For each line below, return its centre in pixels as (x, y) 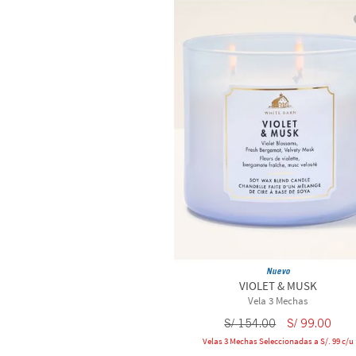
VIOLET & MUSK (278, 285)
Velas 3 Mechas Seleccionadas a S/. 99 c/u (278, 341)
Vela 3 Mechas (278, 300)
